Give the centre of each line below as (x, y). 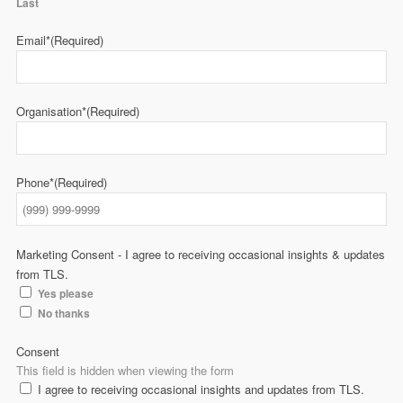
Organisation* (51, 112)
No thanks (64, 314)
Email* (33, 40)
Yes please (66, 294)
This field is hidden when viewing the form (125, 371)
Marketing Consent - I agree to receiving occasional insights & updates (201, 255)
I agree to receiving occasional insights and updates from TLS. (201, 390)
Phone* (35, 183)
